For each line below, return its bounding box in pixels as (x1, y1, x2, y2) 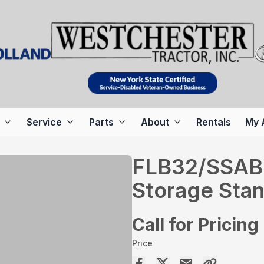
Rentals (196, 116, 231, 128)
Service (26, 116, 62, 128)
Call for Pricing (132, 214, 259, 236)
